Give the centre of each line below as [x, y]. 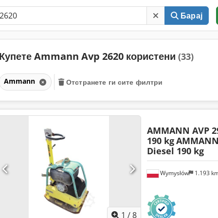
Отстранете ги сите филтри [115, 82]
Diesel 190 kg [175, 151]
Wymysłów [173, 173]
